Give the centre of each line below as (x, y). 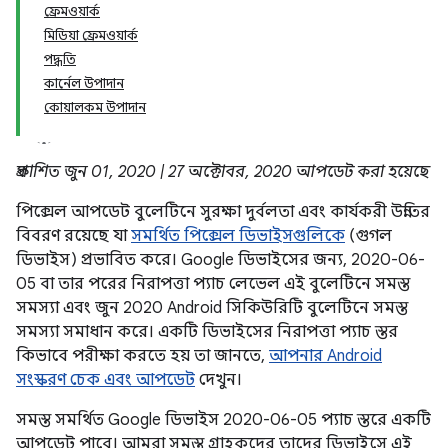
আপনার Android (325, 356)
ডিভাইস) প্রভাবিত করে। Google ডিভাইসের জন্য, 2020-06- (220, 260)
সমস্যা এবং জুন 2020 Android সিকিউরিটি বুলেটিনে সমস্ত (212, 308)
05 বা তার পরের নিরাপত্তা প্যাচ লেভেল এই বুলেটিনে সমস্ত (213, 284)
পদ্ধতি (60, 59)
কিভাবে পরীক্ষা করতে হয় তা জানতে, (142, 356)
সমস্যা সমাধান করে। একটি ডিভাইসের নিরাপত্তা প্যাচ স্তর (207, 332)
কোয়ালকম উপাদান (95, 107)
